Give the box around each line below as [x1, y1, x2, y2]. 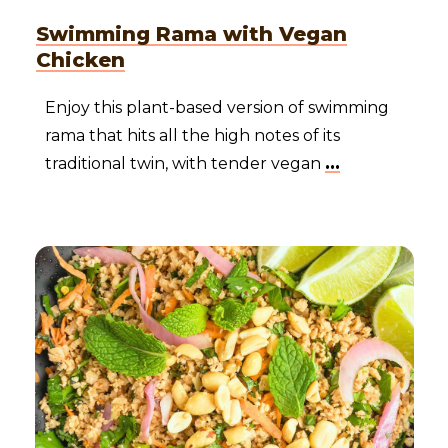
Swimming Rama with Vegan [36, 21, 347, 46]
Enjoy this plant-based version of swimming [45, 97, 389, 117]
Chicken [36, 47, 125, 72]
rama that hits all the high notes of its [45, 125, 340, 145]
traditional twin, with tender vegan [45, 153, 325, 173]
